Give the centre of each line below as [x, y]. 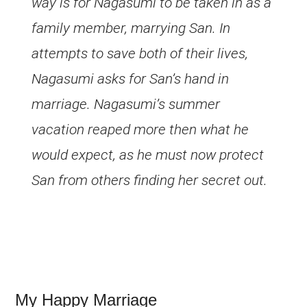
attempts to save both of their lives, [140, 54]
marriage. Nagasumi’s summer [126, 105]
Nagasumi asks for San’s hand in [131, 79]
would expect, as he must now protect [148, 155]
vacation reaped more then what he [140, 130]
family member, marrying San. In [131, 28]
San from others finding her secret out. [150, 181]
